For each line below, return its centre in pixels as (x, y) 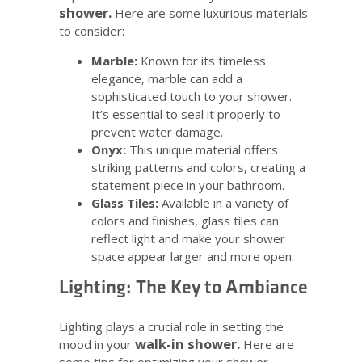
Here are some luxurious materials (211, 13)
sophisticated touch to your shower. (192, 97)
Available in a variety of (223, 203)
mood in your (97, 345)
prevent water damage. (157, 132)
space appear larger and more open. (193, 257)
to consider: (92, 31)
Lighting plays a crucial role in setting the (171, 327)
